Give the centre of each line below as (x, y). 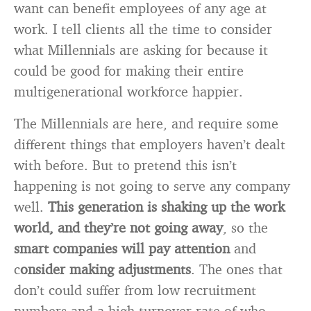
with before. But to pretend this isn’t (125, 165)
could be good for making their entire (129, 70)
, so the (245, 227)
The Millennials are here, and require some (146, 123)
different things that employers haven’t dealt (150, 144)
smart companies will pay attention (122, 248)
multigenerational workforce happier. (128, 91)
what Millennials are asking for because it (141, 50)
